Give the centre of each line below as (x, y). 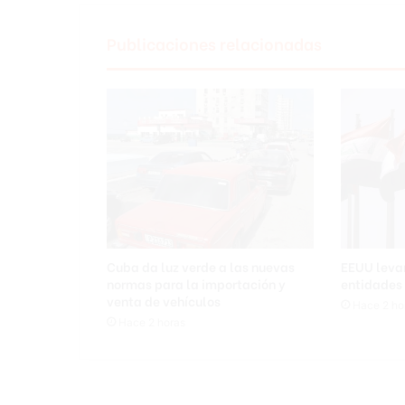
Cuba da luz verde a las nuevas (201, 266)
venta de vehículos (164, 300)
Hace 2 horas (152, 322)
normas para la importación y (196, 283)
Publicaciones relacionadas (214, 43)
